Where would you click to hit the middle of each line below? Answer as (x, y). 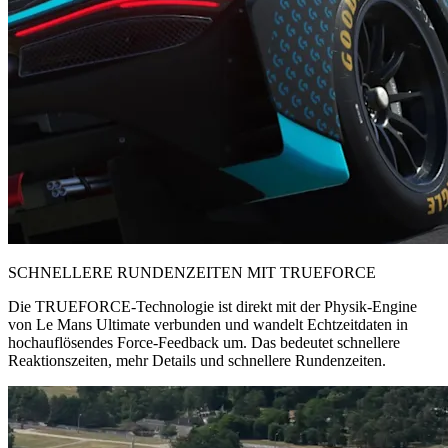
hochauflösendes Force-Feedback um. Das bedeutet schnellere (204, 342)
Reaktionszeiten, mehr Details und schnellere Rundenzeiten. (197, 360)
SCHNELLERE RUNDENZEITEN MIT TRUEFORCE (192, 272)
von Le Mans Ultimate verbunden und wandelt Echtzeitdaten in (208, 324)
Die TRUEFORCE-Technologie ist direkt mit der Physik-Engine (212, 306)
